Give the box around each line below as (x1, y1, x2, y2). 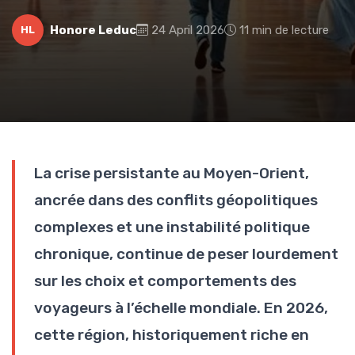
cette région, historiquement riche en (34, 325, 309, 344)
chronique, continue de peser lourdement (34, 244, 338, 263)
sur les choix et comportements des (34, 271, 296, 290)
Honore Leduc (50, 22, 136, 37)
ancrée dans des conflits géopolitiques (34, 190, 318, 209)
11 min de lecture (239, 22, 329, 37)
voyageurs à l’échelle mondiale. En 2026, (34, 298, 328, 317)
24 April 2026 (151, 22, 224, 37)
